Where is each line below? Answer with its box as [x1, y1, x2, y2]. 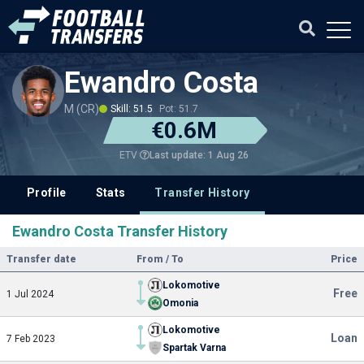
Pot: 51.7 [159, 103, 198, 115]
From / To [136, 253, 184, 265]
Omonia [162, 297, 198, 309]
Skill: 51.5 [110, 103, 153, 115]
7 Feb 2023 [6, 333, 55, 344]
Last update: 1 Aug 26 [149, 149, 249, 161]
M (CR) [64, 102, 99, 115]
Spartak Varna [162, 342, 226, 353]
